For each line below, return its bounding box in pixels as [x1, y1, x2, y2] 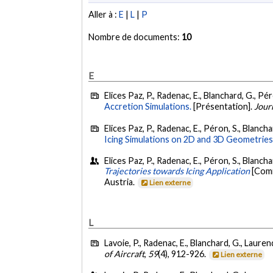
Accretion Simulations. [104, 101, 192, 112]
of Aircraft [104, 248, 145, 259]
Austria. [104, 176, 137, 187]
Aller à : [88, 9, 119, 20]
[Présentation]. [191, 101, 255, 112]
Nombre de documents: [88, 32, 182, 43]
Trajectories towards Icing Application [104, 165, 250, 176]
